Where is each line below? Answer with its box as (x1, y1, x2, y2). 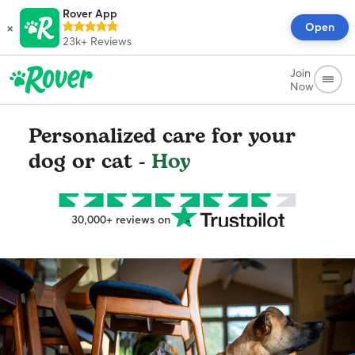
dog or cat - (29, 146, 151, 177)
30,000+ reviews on (71, 212, 170, 227)
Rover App (63, 6, 117, 21)
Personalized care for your (29, 120, 296, 152)
